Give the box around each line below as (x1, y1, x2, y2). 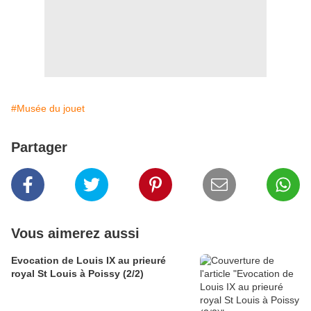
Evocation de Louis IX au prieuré (11, 254, 166, 266)
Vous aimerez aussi (11, 225, 140, 241)
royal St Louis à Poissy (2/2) (11, 267, 144, 279)
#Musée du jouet (11, 102, 85, 114)
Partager (11, 139, 67, 155)
